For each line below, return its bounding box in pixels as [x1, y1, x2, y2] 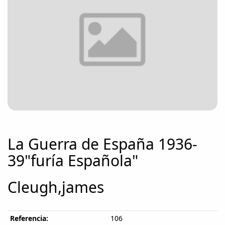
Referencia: [10, 213, 48, 223]
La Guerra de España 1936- [8, 133, 197, 154]
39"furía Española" [8, 150, 138, 171]
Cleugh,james [8, 176, 104, 197]
